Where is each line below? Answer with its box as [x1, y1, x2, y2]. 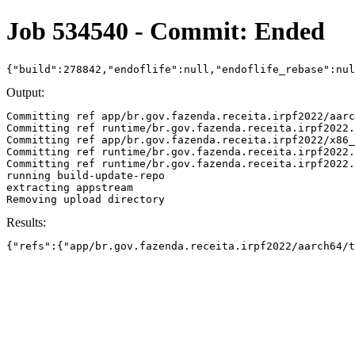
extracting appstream [6, 181, 133, 193]
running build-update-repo [6, 169, 165, 181]
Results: [6, 215, 46, 229]
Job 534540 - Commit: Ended [6, 17, 325, 46]
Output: [6, 85, 44, 99]
